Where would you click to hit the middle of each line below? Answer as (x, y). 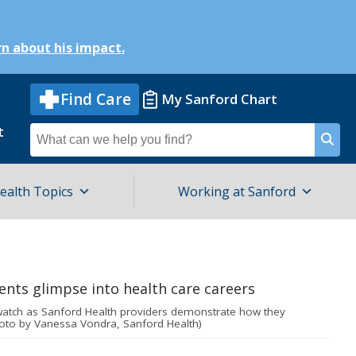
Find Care (96, 99)
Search (52, 132)
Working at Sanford (236, 192)
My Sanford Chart (219, 99)
